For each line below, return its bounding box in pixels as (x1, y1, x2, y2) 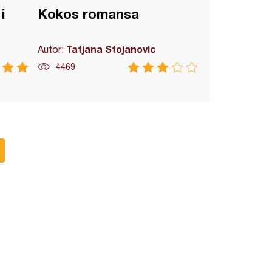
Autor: (38, 44, 67, 55)
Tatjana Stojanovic (66, 43, 157, 55)
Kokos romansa (38, 6, 140, 22)
